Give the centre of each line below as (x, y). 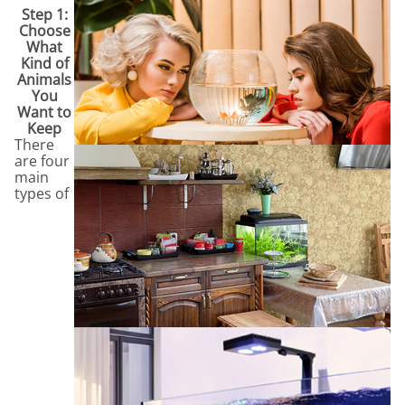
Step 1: (44, 14)
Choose (44, 30)
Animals (44, 79)
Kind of (44, 63)
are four (42, 160)
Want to (44, 112)
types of (42, 193)
